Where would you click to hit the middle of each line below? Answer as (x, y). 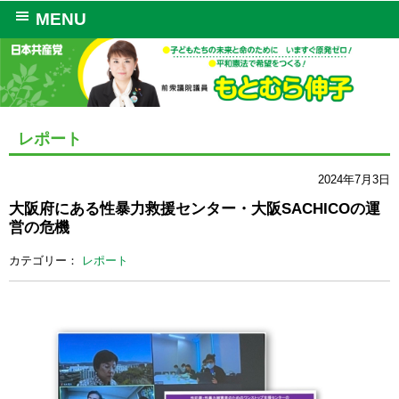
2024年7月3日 (354, 180)
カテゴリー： (45, 260)
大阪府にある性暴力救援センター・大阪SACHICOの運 (195, 209)
